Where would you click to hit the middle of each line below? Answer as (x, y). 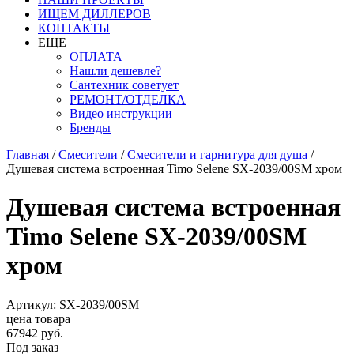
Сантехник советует (124, 85)
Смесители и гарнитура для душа (217, 154)
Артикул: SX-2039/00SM (73, 304)
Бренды (90, 128)
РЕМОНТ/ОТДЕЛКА (128, 99)
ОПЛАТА (96, 56)
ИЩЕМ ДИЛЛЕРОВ (94, 14)
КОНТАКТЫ (74, 28)
